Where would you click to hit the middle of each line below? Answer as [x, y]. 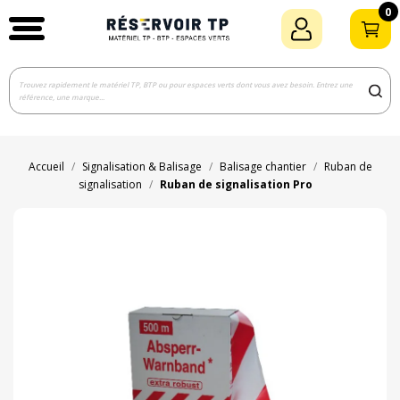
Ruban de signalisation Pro [236, 185]
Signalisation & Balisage [142, 167]
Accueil [46, 167]
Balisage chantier [262, 167]
